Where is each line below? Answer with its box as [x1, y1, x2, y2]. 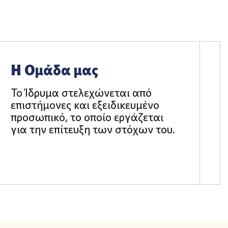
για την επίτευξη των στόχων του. [11, 122, 175, 136]
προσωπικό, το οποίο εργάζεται [11, 109, 164, 124]
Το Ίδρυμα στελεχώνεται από [11, 85, 152, 100]
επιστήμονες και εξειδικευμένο [11, 97, 160, 112]
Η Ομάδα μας [11, 60, 99, 79]
